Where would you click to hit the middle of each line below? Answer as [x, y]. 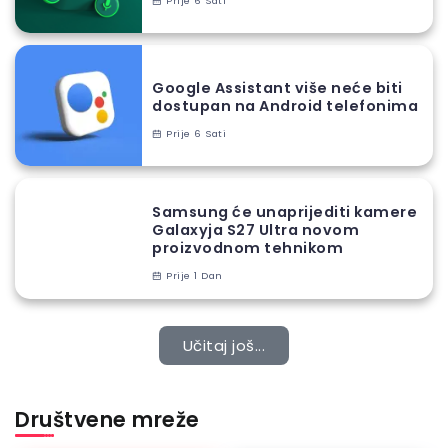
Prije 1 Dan [192, 276]
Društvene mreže [107, 420]
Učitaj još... [224, 346]
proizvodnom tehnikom [247, 248]
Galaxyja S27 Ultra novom [255, 230]
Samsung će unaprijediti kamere [284, 212]
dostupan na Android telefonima [285, 106]
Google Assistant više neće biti [277, 88]
